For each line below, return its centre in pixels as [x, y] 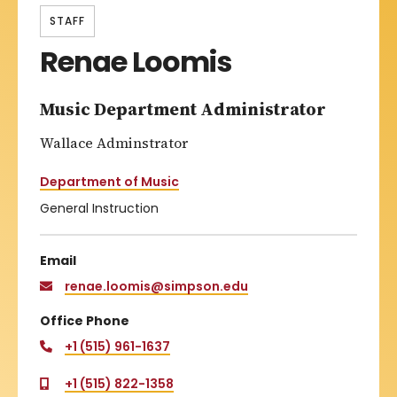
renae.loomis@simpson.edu [156, 286]
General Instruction [99, 208]
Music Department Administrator [183, 109]
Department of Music [109, 181]
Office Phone [85, 320]
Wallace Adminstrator [114, 142]
